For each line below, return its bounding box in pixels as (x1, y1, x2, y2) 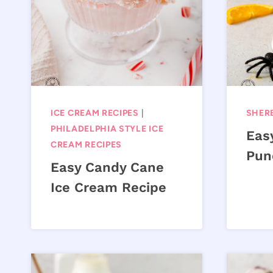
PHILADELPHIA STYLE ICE (51, 124, 164, 135)
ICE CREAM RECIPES (51, 108, 139, 119)
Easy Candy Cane (51, 160, 164, 175)
